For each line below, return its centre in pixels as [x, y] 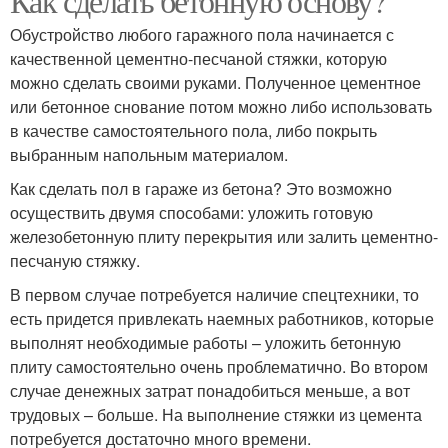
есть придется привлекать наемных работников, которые [222, 319]
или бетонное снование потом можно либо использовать [221, 107]
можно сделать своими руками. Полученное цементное [215, 83]
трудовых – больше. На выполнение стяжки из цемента [216, 415]
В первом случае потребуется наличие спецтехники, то [214, 295]
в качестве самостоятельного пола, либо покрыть [193, 131]
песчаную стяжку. [75, 261]
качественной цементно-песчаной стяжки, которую [198, 59]
